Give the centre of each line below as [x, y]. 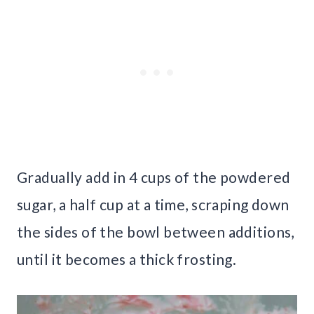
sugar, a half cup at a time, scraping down [153, 205]
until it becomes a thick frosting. [128, 259]
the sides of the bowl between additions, [156, 232]
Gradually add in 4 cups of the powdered [154, 177]
